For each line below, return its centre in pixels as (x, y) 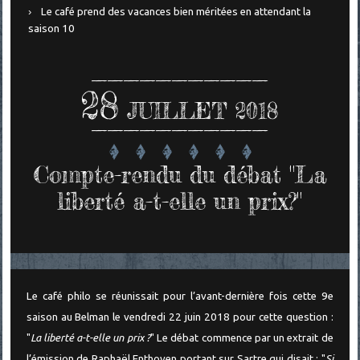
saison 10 (51, 29)
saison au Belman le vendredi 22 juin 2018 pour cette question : (180, 317)
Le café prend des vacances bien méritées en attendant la (176, 12)
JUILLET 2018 (203, 112)
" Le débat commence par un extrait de (241, 337)
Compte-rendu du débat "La (180, 174)
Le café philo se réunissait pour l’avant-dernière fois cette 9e (180, 296)
